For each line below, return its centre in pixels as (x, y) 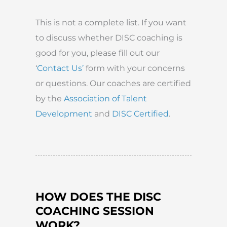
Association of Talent (105, 98)
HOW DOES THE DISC (98, 197)
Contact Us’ (60, 68)
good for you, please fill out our (98, 52)
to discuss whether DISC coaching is (109, 37)
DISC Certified (140, 113)
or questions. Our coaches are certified (113, 83)
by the (50, 98)
